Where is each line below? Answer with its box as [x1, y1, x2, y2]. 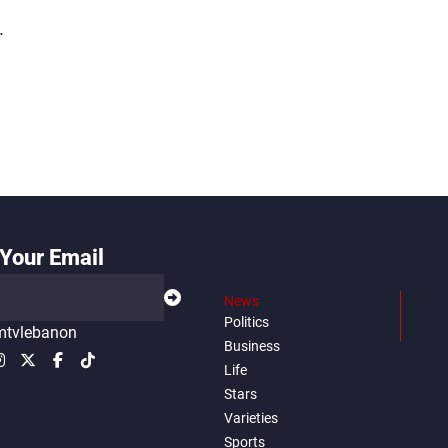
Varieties [224, 409, 278, 426]
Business [224, 337, 280, 354]
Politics [224, 313, 269, 330]
